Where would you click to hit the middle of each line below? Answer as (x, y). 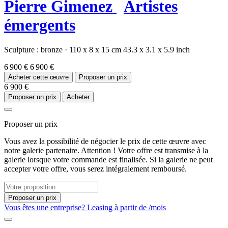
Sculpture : (22, 50)
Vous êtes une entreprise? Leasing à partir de (76, 208)
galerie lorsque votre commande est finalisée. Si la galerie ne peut (108, 160)
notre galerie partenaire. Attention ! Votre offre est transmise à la (106, 151)
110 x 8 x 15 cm (95, 50)
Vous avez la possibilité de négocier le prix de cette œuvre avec (105, 141)
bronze (53, 50)
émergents (40, 25)
